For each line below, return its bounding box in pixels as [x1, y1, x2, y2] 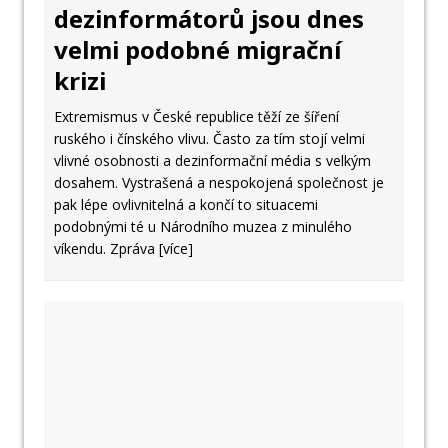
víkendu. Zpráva [54, 238, 159, 258]
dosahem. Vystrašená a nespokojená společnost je [54, 172, 384, 192]
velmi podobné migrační [54, 32, 341, 66]
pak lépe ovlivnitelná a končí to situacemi [54, 194, 318, 214]
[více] [159, 238, 193, 258]
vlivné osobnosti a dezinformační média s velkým [54, 150, 371, 170]
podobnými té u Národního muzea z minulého [54, 216, 352, 236]
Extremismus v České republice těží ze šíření [54, 106, 339, 126]
